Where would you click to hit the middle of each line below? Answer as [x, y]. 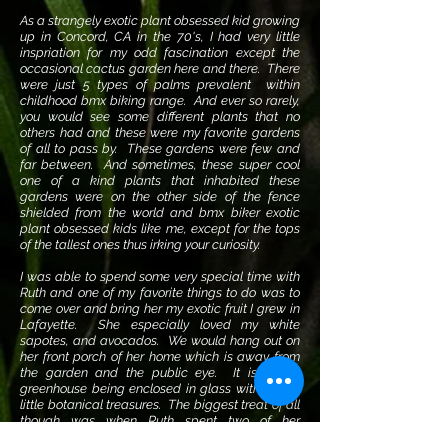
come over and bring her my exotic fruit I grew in [160, 308]
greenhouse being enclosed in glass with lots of [160, 388]
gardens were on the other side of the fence [160, 196]
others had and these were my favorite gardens [160, 132]
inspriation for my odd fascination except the [160, 52]
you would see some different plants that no [160, 116]
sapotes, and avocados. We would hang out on [160, 340]
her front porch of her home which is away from [160, 356]
